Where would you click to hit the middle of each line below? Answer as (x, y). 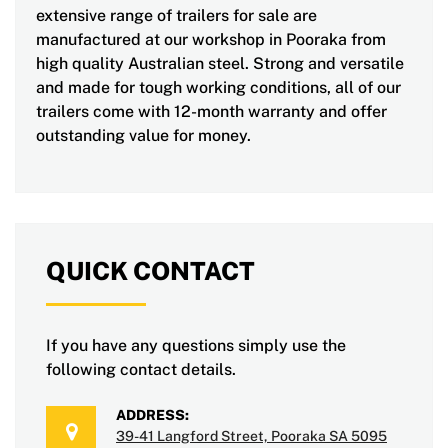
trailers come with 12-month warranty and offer (211, 112)
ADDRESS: (152, 415)
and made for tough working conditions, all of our (218, 88)
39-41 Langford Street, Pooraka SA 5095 (251, 436)
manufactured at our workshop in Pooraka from (211, 40)
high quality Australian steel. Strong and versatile (220, 64)
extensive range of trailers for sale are (176, 16)
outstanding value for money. (143, 136)
